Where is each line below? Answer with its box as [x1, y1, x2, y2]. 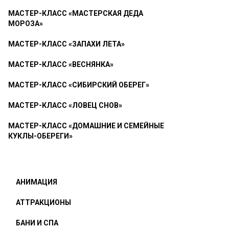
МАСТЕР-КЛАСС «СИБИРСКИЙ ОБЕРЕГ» [8, 81, 149, 89]
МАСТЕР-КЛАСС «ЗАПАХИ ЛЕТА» [8, 40, 125, 48]
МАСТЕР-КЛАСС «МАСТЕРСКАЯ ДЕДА [8, 9, 143, 17]
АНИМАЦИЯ [16, 178, 57, 186]
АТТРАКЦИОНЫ [16, 198, 71, 207]
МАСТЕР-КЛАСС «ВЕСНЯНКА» [8, 60, 113, 68]
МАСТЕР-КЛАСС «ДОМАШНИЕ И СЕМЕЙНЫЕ [8, 122, 164, 130]
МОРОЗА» [8, 19, 43, 28]
